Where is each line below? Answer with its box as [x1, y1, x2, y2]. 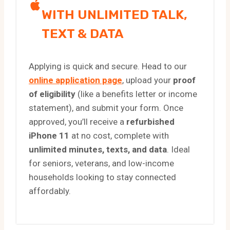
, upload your [122, 74, 173, 85]
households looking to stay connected [29, 171, 176, 182]
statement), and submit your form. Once [29, 102, 183, 113]
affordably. [29, 185, 71, 196]
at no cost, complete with [69, 130, 169, 141]
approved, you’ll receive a [29, 116, 126, 127]
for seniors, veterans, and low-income [29, 158, 174, 168]
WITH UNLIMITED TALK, [42, 7, 187, 22]
